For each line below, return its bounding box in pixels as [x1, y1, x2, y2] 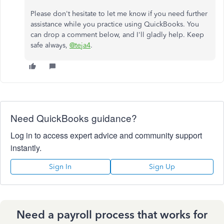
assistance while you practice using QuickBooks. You [30, 20, 199, 28]
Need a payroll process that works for [16, 208, 207, 221]
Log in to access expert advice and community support [10, 129, 202, 141]
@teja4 [69, 41, 90, 49]
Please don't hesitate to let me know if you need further [30, 9, 207, 18]
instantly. [10, 142, 41, 153]
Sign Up [148, 162, 175, 171]
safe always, [30, 41, 69, 49]
